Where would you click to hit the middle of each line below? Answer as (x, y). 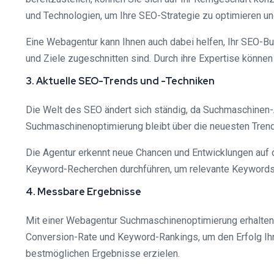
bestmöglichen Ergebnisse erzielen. (103, 253)
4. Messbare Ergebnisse (83, 191)
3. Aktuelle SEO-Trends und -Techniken (120, 81)
